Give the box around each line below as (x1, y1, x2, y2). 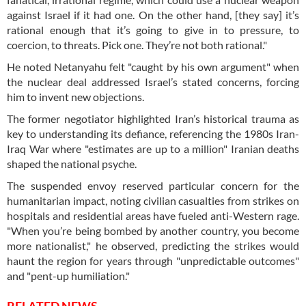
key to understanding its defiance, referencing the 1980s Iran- (7, 126, 299, 140)
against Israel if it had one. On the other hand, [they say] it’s (7, 8, 299, 21)
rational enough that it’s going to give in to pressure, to (7, 23, 299, 36)
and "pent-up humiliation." (7, 268, 130, 282)
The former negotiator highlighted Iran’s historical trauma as (7, 111, 299, 125)
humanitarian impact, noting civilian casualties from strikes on (7, 193, 299, 207)
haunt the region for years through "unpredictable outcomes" (7, 253, 299, 267)
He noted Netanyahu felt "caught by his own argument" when (7, 59, 299, 73)
